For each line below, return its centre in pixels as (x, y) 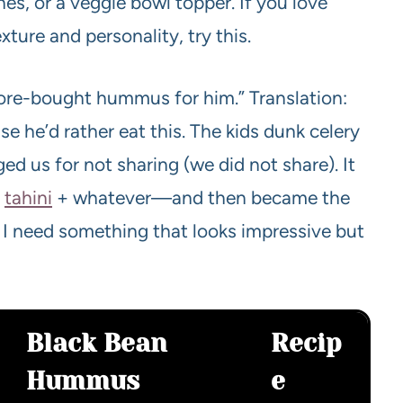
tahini (28, 197)
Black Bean (96, 343)
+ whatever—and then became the (201, 197)
